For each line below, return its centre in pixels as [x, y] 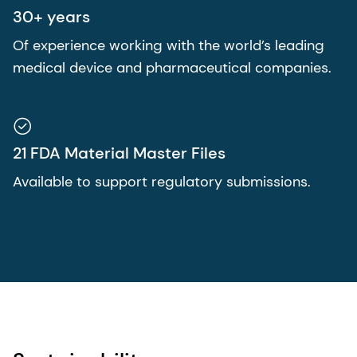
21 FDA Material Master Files [119, 153]
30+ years [51, 16]
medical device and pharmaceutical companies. [172, 67]
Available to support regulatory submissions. [162, 181]
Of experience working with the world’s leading [169, 45]
